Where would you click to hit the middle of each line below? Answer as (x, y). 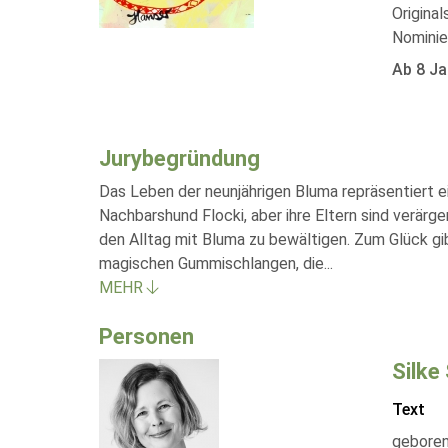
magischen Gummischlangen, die (211, 263)
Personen (146, 336)
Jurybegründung (179, 158)
